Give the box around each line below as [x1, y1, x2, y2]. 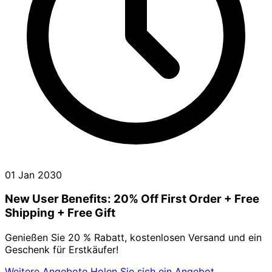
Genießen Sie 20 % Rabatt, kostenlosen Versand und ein [5, 231, 262, 244]
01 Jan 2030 [5, 168, 62, 181]
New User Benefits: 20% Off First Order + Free [5, 192, 259, 206]
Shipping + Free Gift [5, 206, 115, 220]
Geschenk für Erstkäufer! [5, 243, 118, 256]
